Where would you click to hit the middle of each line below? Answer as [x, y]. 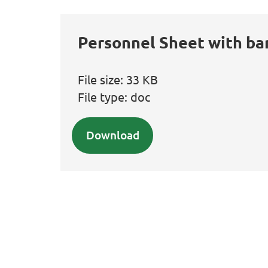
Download [112, 135]
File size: [102, 79]
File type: [104, 96]
